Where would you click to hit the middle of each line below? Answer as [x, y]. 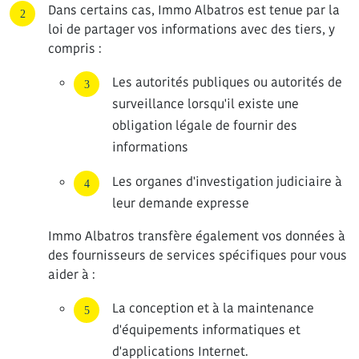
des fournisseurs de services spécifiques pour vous [198, 255]
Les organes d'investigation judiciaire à [227, 182]
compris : [75, 48]
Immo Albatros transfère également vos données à [197, 236]
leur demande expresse [181, 203]
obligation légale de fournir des [205, 125]
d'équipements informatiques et [206, 330]
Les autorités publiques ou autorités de [227, 82]
